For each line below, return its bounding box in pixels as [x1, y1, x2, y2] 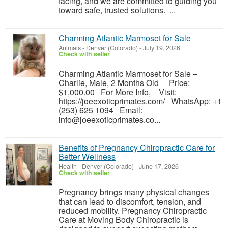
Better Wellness [59, 151, 116, 162]
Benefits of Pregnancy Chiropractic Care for [59, 141, 215, 153]
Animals [59, 43, 81, 52]
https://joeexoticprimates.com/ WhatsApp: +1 [59, 95, 222, 107]
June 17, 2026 [137, 162, 179, 171]
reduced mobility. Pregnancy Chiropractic [59, 205, 207, 216]
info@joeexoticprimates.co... [59, 113, 160, 125]
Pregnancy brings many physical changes [59, 186, 209, 198]
